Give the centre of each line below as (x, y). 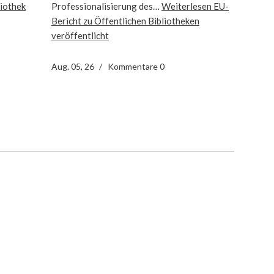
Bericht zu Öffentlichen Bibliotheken (125, 20)
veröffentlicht (80, 35)
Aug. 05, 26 (73, 66)
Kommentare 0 (136, 66)
